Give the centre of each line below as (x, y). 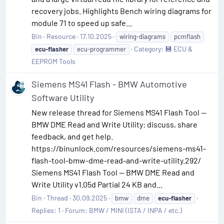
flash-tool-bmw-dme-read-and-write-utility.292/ (116, 160)
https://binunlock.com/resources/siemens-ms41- (119, 148)
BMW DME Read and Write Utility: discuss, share (114, 124)
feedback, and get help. (72, 136)
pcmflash (187, 37)
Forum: (77, 210)
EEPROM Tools (53, 61)
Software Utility (63, 98)
